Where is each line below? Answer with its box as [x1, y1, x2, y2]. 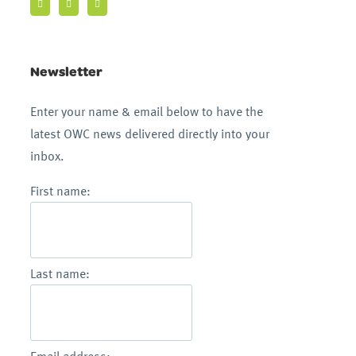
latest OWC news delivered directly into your [30, 124, 269, 144]
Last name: [30, 264, 90, 284]
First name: [30, 181, 91, 201]
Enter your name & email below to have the [30, 102, 263, 122]
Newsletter [30, 60, 103, 81]
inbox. [30, 146, 64, 166]
